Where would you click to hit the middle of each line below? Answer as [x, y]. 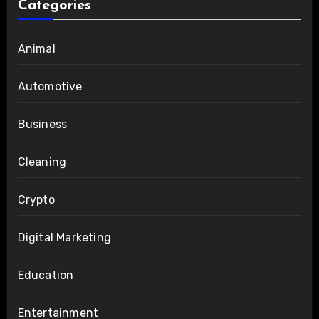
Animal [36, 48]
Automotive [50, 86]
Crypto [36, 199]
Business [42, 124]
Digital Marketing [64, 237]
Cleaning [42, 162]
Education [46, 275]
